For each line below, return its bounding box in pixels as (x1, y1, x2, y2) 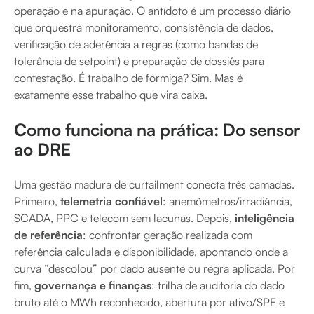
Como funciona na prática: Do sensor (14, 118, 300, 140)
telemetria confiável (60, 193, 163, 208)
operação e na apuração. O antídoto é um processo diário (14, 3, 291, 18)
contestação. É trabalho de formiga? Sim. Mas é (14, 70, 243, 85)
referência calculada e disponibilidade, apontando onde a (14, 244, 288, 259)
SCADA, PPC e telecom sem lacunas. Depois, (14, 210, 235, 225)
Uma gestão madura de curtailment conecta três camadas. (14, 177, 294, 191)
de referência (14, 227, 83, 242)
